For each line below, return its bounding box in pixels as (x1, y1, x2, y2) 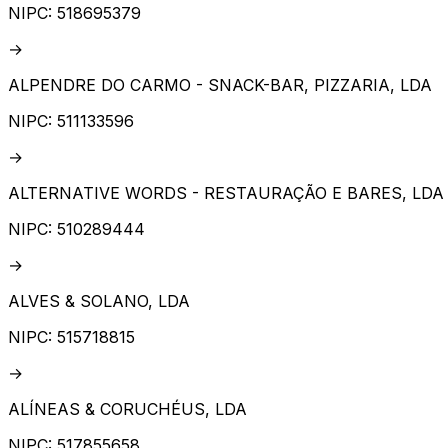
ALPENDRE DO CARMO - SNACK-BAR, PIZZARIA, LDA (8, 75, 432, 96)
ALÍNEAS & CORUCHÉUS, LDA (8, 399, 247, 420)
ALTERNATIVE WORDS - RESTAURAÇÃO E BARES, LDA (8, 183, 444, 204)
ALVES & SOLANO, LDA (8, 291, 190, 312)
